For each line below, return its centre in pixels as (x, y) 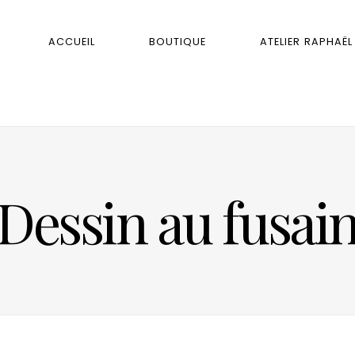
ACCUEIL (72, 41)
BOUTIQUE (178, 41)
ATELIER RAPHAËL (306, 41)
